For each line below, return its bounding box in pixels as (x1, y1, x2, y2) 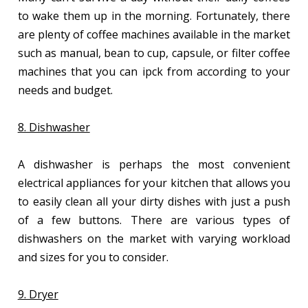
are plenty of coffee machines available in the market (17, 26, 291, 42)
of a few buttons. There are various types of (17, 212, 291, 228)
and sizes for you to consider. (17, 249, 171, 265)
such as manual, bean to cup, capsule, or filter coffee (17, 45, 291, 60)
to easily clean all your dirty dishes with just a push (17, 193, 291, 209)
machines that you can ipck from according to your (17, 63, 291, 79)
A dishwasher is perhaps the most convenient (17, 156, 291, 172)
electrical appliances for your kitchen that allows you (17, 175, 291, 190)
